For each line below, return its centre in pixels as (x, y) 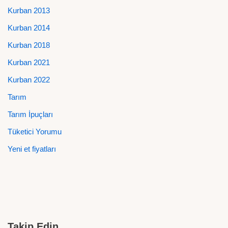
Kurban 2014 (29, 28)
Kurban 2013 (29, 10)
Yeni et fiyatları (32, 149)
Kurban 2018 (29, 45)
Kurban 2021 (29, 62)
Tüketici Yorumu (35, 132)
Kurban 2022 (29, 80)
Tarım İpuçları (30, 114)
